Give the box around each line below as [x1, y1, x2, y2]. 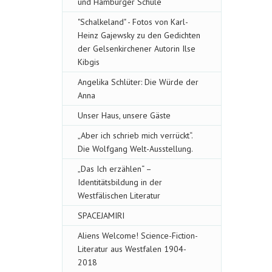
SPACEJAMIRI [78, 210, 124, 221]
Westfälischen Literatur [78, 190, 160, 201]
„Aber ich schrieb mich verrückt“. [78, 130, 192, 141]
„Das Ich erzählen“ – [78, 163, 151, 174]
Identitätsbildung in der [78, 177, 162, 188]
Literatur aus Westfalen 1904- [78, 243, 186, 254]
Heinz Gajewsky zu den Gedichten [78, 30, 200, 41]
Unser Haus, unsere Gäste [78, 110, 171, 121]
